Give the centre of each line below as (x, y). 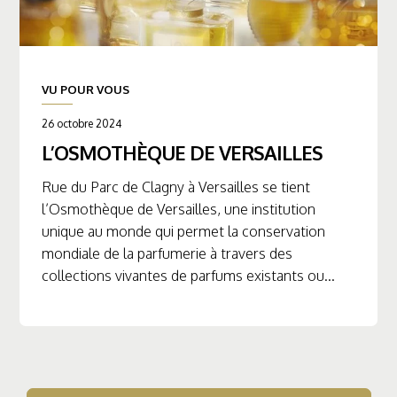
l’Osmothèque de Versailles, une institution (178, 210)
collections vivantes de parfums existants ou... (188, 276)
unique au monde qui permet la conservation (183, 232)
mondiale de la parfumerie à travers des (167, 254)
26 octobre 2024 (81, 123)
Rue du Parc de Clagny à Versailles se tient (175, 187)
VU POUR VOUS (85, 89)
